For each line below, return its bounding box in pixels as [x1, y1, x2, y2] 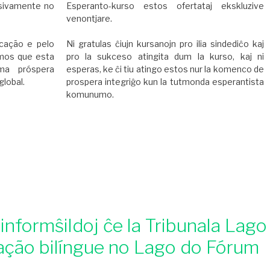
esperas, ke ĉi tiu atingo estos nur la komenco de [66, 63, 264, 74]
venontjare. [66, 13, 112, 24]
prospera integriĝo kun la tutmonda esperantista [66, 76, 264, 87]
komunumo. [66, 89, 114, 99]
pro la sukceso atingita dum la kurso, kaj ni [66, 51, 264, 61]
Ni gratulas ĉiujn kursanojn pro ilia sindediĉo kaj [66, 38, 264, 49]
